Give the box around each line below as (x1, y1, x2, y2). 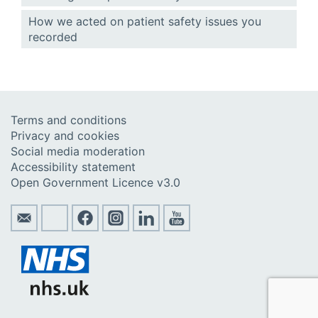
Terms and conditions (11, 113, 126, 127)
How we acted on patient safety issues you (28, 14, 261, 28)
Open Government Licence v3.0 (11, 175, 180, 190)
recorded (28, 30, 77, 44)
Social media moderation (11, 144, 145, 158)
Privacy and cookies (11, 128, 119, 143)
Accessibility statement (11, 160, 136, 174)
